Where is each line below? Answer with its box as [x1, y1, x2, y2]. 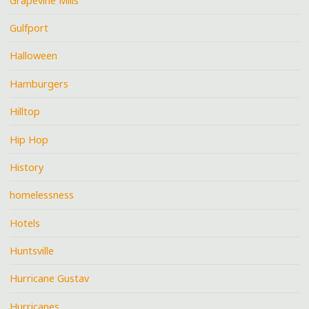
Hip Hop [10, 132, 49, 146]
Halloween [10, 49, 58, 63]
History [10, 160, 44, 174]
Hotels [10, 216, 41, 230]
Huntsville [10, 244, 54, 258]
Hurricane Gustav [10, 272, 90, 286]
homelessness [10, 188, 74, 202]
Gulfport [10, 21, 49, 35]
